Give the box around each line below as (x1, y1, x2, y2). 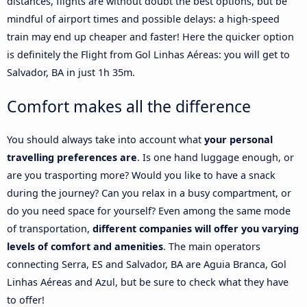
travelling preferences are (7, 150, 137, 164)
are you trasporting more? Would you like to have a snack (7, 168, 275, 182)
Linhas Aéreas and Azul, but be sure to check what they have (7, 275, 288, 288)
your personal (204, 132, 273, 146)
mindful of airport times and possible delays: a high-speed (7, 12, 280, 25)
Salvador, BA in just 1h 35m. (7, 65, 135, 79)
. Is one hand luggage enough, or (137, 150, 294, 164)
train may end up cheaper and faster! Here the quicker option (7, 29, 294, 43)
